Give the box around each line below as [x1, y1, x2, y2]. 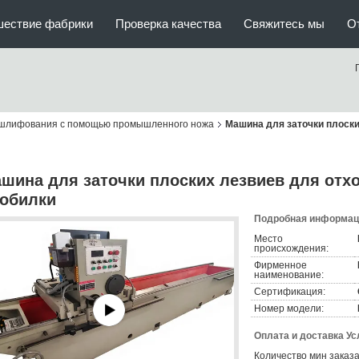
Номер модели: [254, 303, 324, 314]
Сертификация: [254, 286, 325, 297]
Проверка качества [115, 17, 221, 30]
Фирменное [254, 260, 307, 271]
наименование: [254, 269, 324, 280]
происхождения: [254, 243, 329, 254]
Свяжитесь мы [244, 17, 325, 30]
